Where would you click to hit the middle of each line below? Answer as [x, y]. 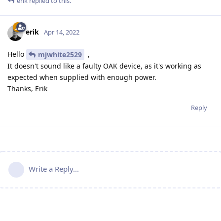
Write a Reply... [54, 169]
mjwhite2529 [60, 55]
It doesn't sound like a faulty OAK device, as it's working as [104, 66]
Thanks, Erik [27, 89]
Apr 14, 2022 [62, 32]
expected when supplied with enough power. [82, 77]
